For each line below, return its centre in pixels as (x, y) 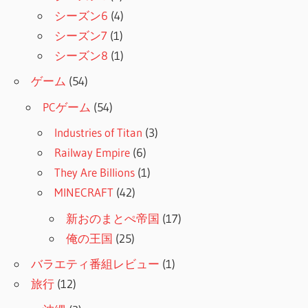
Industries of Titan (99, 133)
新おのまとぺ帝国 (113, 218)
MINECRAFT (84, 192)
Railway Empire (92, 153)
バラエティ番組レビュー (96, 264)
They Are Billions (95, 173)
